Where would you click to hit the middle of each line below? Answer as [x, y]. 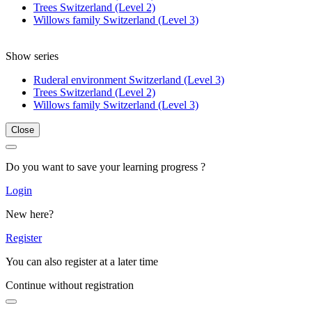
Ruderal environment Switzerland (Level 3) [129, 79]
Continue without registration [70, 285]
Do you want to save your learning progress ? [106, 166]
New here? [30, 214]
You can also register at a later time [82, 261]
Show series [32, 56]
